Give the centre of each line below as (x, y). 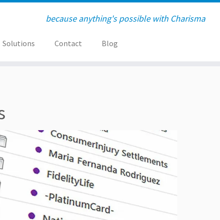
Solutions (18, 43)
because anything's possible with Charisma (125, 18)
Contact (68, 43)
